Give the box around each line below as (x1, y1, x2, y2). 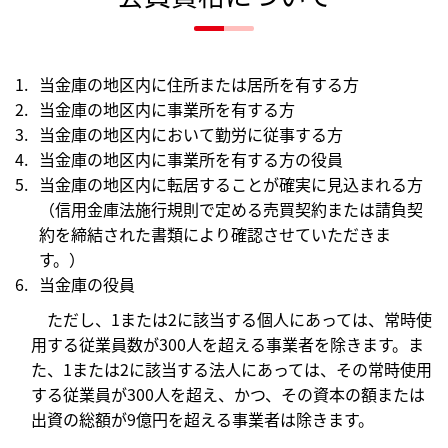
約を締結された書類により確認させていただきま (39, 221, 391, 246)
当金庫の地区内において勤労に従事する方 (39, 121, 343, 146)
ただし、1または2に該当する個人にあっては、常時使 (47, 306, 432, 331)
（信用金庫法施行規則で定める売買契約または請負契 (39, 196, 423, 221)
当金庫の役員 (39, 271, 135, 296)
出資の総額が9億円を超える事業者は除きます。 (31, 406, 374, 431)
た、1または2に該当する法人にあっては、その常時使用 (31, 356, 432, 381)
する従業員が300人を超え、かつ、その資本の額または (31, 381, 425, 406)
